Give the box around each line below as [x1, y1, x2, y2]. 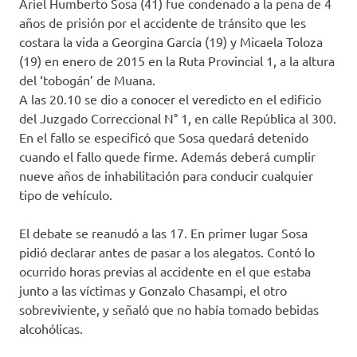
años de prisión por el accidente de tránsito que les [19, 14, 306, 31]
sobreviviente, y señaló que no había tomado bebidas [19, 301, 319, 318]
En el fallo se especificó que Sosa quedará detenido [19, 129, 308, 146]
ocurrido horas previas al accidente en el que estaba [19, 263, 311, 280]
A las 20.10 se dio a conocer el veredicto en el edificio [19, 91, 321, 108]
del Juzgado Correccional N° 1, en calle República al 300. [19, 110, 336, 127]
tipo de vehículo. [19, 186, 112, 203]
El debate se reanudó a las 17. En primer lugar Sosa [19, 225, 308, 241]
